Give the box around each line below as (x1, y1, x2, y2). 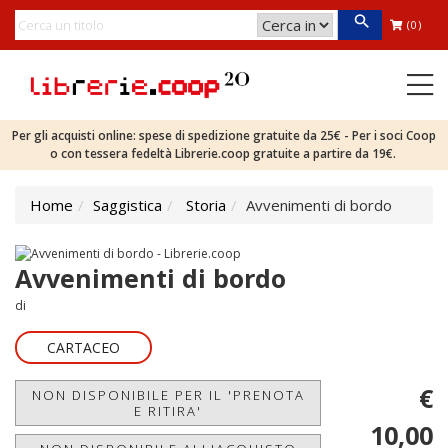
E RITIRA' (134, 401, 202, 420)
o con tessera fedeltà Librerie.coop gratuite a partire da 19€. (49, 145, 399, 162)
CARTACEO (47, 337, 120, 357)
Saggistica (93, 195, 162, 215)
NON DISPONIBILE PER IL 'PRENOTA (31, 385, 305, 404)
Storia (186, 195, 226, 215)
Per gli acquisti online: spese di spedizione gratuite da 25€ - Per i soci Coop (12, 127, 436, 144)
